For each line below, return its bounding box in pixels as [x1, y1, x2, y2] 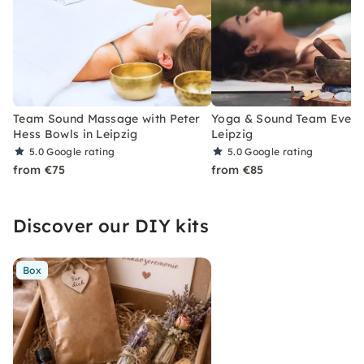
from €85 [211, 162, 264, 177]
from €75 [13, 162, 66, 177]
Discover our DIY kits [13, 214, 210, 237]
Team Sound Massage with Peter [13, 110, 201, 126]
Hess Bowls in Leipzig [13, 126, 138, 141]
